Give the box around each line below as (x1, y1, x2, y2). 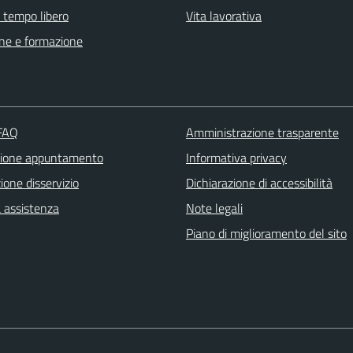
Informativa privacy (185, 147, 287, 167)
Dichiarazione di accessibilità (185, 173, 333, 192)
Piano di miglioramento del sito (185, 223, 347, 243)
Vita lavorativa (186, 6, 262, 25)
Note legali (185, 198, 243, 217)
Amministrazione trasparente (185, 122, 339, 142)
